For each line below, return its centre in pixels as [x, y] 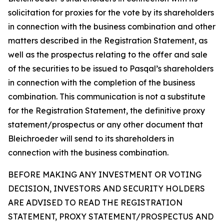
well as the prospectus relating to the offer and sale [108, 54]
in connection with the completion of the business [101, 82]
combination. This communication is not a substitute [107, 96]
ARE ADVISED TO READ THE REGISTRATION [95, 202]
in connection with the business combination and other [112, 26]
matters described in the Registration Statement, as [108, 40]
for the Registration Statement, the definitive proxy [106, 110]
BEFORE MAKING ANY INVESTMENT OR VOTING [105, 174]
